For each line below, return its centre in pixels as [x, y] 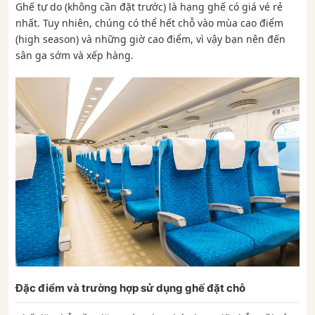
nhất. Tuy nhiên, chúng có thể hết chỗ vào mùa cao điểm [149, 23]
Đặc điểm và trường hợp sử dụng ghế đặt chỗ [130, 288]
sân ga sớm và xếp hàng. [75, 55]
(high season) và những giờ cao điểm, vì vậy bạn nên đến [150, 39]
